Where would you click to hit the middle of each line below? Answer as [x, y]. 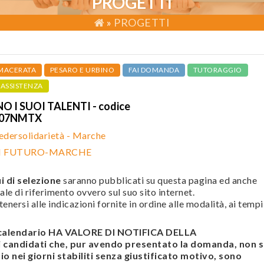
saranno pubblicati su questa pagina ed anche [159, 180]
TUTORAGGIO [217, 70]
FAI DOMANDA [154, 70]
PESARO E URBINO [82, 70]
